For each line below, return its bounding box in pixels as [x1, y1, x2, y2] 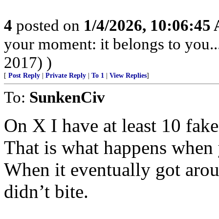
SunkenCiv [29, 88, 105, 106]
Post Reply [8, 72, 40, 79]
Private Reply [45, 72, 86, 79]
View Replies [109, 72, 147, 79]
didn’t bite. [4, 181, 88, 202]
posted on [12, 16, 84, 34]
